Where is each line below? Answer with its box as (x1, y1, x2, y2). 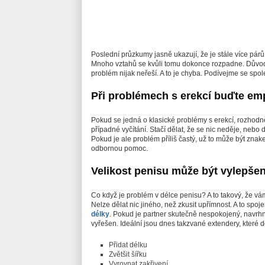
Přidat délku (109, 241, 147, 250)
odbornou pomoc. (91, 144, 148, 153)
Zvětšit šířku (109, 250, 147, 259)
